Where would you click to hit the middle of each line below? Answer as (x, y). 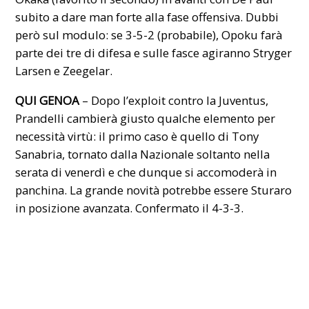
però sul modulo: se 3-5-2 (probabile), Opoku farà (149, 34)
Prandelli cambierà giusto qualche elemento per (146, 118)
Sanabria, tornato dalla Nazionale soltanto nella (143, 154)
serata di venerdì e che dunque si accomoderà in (146, 172)
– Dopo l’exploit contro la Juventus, (174, 100)
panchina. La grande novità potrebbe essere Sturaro (154, 190)
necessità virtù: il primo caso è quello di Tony (137, 136)
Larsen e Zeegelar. (64, 70)
